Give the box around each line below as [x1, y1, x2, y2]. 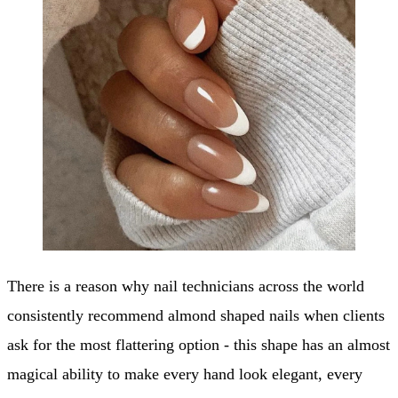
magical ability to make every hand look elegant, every [7, 365, 362, 383]
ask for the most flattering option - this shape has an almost [7, 336, 390, 354]
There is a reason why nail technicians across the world [7, 277, 364, 295]
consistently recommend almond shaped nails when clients [7, 306, 385, 324]
